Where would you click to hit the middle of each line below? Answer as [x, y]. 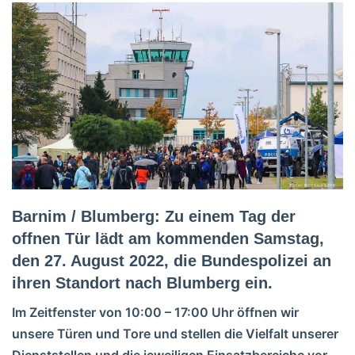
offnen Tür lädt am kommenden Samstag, [168, 238]
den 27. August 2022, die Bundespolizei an [172, 260]
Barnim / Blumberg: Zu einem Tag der [154, 216]
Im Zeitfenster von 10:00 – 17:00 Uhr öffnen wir [155, 312]
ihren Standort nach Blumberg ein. [142, 282]
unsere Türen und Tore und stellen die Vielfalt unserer [175, 333]
